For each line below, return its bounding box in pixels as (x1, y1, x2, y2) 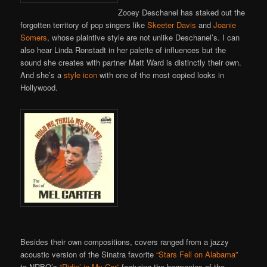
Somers (20, 32, 48, 44)
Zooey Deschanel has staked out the (118, 7, 246, 18)
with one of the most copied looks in (97, 69, 225, 81)
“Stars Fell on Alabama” (156, 248, 238, 260)
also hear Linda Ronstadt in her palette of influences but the (20, 44, 226, 56)
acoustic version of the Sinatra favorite (20, 248, 157, 260)
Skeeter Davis (147, 19, 197, 31)
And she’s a (20, 69, 64, 81)
